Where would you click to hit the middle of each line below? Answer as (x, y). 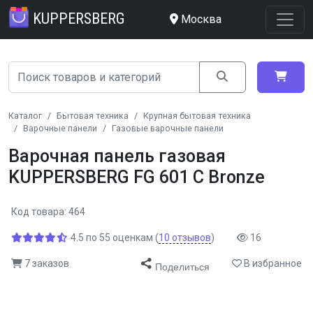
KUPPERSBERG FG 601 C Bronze (137, 177)
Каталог (25, 116)
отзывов (190, 238)
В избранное (272, 263)
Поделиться (182, 267)
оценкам (132, 238)
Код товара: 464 (48, 212)
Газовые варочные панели (168, 128)
